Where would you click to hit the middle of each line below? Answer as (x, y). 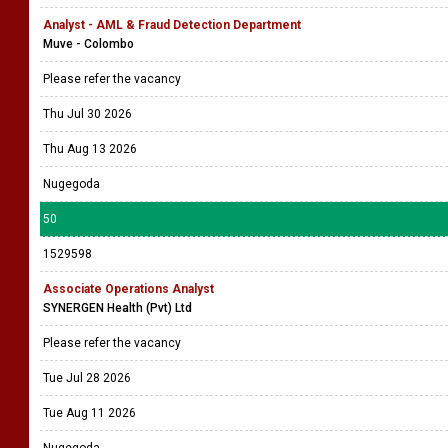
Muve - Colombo (88, 44)
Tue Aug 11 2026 (89, 413)
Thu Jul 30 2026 (87, 114)
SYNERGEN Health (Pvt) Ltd (117, 308)
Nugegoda (71, 184)
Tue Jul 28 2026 (87, 378)
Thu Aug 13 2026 (90, 149)
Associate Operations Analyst (128, 289)
